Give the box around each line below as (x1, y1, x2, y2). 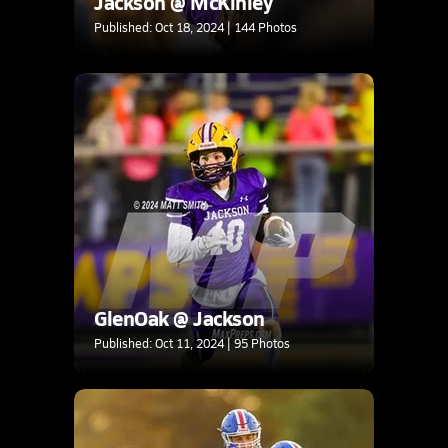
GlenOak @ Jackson (94, 303, 265, 332)
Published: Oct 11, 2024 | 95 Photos (94, 334, 290, 351)
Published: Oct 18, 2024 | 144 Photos (94, 18, 297, 35)
